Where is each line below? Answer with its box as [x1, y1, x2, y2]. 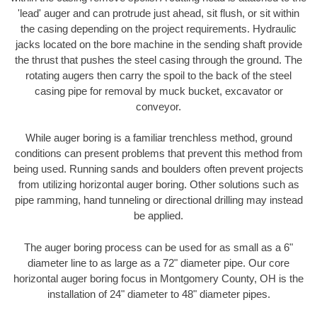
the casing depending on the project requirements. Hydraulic [21, 22, 296, 35]
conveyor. [136, 100, 181, 113]
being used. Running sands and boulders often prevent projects [13, 163, 304, 175]
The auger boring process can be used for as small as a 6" [24, 241, 293, 253]
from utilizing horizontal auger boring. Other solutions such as [18, 178, 299, 191]
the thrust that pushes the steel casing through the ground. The [15, 53, 302, 66]
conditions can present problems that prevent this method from [14, 147, 303, 160]
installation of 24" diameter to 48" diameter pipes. [47, 287, 270, 300]
